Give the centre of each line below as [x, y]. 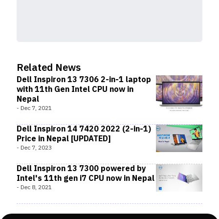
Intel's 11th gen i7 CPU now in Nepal [86, 179]
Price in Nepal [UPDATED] [64, 139]
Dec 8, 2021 [36, 187]
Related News [49, 68]
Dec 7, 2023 [36, 148]
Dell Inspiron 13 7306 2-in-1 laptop [84, 80]
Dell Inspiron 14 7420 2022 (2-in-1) [84, 129]
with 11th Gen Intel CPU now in [75, 90]
